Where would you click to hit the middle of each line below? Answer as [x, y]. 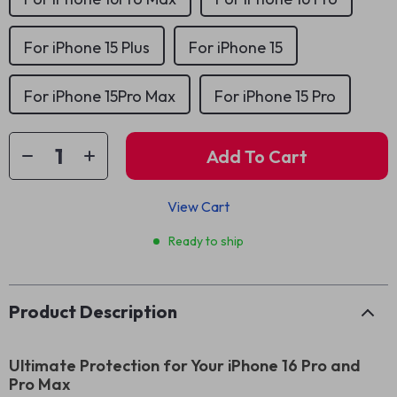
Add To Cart [257, 156]
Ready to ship [206, 241]
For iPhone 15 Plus [87, 47]
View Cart [198, 206]
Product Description [93, 311]
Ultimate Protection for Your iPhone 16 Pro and [185, 366]
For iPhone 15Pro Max [100, 96]
